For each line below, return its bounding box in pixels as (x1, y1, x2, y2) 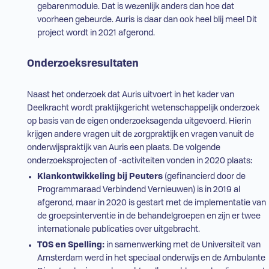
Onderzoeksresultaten (26, 59, 139, 70)
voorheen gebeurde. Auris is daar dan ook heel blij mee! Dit (37, 16, 257, 25)
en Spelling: (53, 241, 104, 250)
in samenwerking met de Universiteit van (104, 241, 261, 250)
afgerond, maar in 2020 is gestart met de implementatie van (37, 199, 266, 208)
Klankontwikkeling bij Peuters (37, 172, 165, 181)
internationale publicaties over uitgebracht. (37, 225, 200, 234)
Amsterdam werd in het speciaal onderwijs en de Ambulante (37, 254, 265, 263)
